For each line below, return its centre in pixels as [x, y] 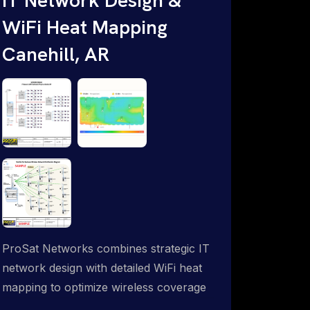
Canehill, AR [56, 54]
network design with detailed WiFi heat [102, 267]
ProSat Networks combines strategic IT [106, 248]
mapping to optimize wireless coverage [104, 287]
